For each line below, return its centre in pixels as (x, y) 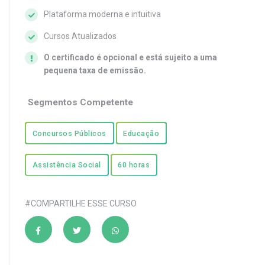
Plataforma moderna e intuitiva (102, 14)
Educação (141, 133)
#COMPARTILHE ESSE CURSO (81, 204)
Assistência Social (67, 165)
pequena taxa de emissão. (95, 71)
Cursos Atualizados (80, 36)
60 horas (134, 165)
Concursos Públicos (69, 133)
